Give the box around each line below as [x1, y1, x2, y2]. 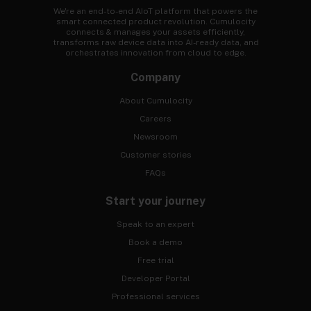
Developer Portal [121, 274, 190, 284]
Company [131, 71, 180, 85]
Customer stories [119, 150, 192, 160]
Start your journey [106, 194, 205, 208]
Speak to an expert [117, 219, 194, 230]
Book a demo [128, 237, 183, 248]
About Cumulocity [119, 96, 192, 106]
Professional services [111, 292, 200, 302]
